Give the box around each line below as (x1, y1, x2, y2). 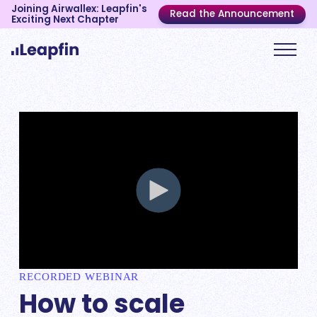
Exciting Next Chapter (11, 13, 120, 26)
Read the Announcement (169, 7, 294, 21)
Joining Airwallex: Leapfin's (11, 2, 148, 16)
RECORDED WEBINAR (19, 270, 139, 282)
